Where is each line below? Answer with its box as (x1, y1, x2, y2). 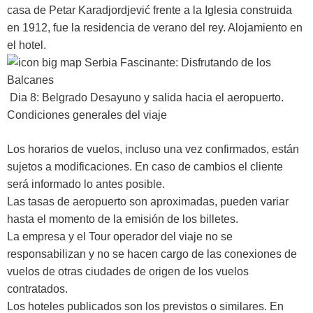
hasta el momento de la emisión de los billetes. (7, 212, 238, 225)
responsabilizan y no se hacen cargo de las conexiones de (7, 247, 297, 260)
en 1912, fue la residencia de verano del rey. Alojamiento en (7, 21, 303, 34)
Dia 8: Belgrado (7, 91, 87, 103)
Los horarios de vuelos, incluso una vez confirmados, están (7, 143, 299, 155)
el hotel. (7, 38, 46, 51)
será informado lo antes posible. (7, 177, 165, 190)
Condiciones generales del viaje (7, 108, 167, 121)
